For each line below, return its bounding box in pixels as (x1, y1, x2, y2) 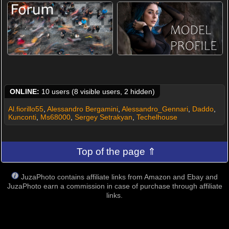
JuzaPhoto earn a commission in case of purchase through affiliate (7, 182, 222, 191)
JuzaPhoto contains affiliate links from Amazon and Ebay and (21, 173, 218, 181)
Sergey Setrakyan (74, 113, 132, 122)
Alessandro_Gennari (121, 105, 188, 113)
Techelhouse (136, 113, 177, 122)
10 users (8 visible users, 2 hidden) (41, 87, 155, 96)
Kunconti (8, 113, 36, 122)
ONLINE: (9, 87, 41, 96)
